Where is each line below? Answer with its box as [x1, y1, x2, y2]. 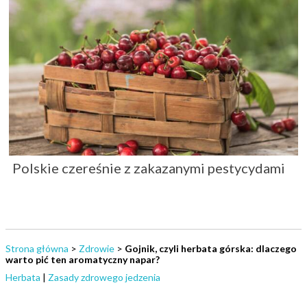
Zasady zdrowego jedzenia [48, 271, 160, 284]
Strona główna [5, 243, 69, 255]
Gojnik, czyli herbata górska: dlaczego [125, 243, 297, 255]
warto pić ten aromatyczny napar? [5, 254, 160, 266]
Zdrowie [79, 243, 114, 255]
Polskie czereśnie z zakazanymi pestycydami [12, 160, 285, 177]
